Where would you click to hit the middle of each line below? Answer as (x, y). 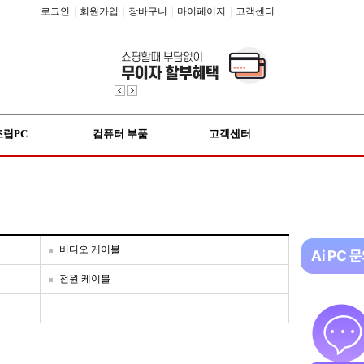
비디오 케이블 (90, 249)
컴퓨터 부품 (120, 134)
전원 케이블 (85, 279)
